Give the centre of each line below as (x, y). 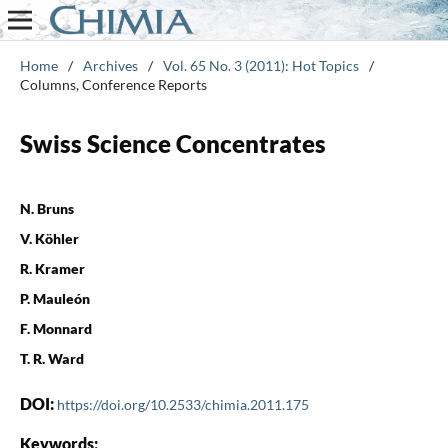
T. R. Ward (51, 358)
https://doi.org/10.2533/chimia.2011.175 (182, 404)
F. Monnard (55, 328)
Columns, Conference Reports (113, 84)
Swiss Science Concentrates (172, 143)
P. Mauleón (54, 298)
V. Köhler (49, 238)
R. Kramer (52, 268)
